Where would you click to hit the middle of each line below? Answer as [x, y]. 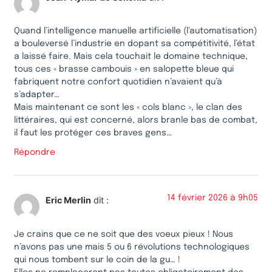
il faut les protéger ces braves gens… [93, 133]
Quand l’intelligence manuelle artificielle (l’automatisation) [135, 31]
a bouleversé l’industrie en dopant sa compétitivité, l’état [134, 44]
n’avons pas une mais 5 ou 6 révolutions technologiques [132, 247]
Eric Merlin [68, 200]
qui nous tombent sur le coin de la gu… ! [97, 260]
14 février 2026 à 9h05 [212, 198]
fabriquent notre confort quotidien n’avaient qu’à [118, 82]
